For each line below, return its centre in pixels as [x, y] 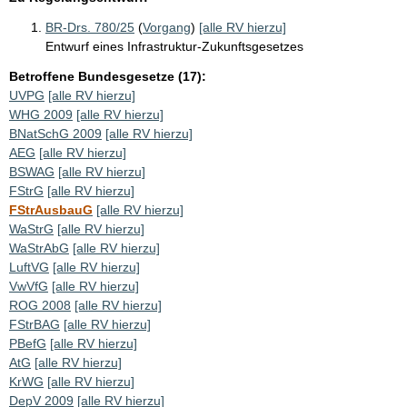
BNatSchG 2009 [55, 133]
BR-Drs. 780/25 [90, 27]
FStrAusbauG [51, 209]
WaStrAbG [39, 248]
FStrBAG [35, 324]
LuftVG [29, 267]
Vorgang [167, 27]
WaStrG [31, 228]
